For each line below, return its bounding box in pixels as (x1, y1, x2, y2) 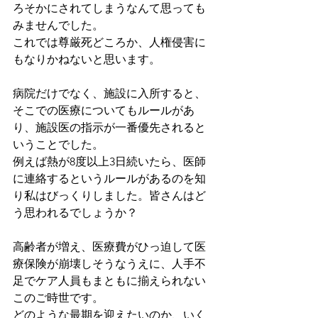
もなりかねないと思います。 (13, 53, 160, 66)
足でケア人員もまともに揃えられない (13, 274, 206, 287)
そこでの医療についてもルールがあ (13, 104, 194, 117)
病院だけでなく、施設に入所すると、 (13, 87, 206, 100)
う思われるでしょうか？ (13, 206, 138, 219)
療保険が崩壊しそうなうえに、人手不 (13, 257, 206, 270)
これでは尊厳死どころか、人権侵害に (13, 35, 206, 49)
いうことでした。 (13, 138, 104, 151)
